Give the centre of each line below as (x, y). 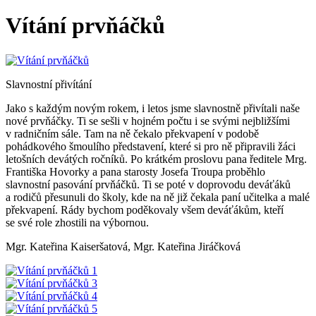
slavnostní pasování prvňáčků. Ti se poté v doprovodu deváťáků (148, 184)
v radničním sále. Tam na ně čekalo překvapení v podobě (132, 133)
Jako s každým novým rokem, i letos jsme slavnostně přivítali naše (153, 108)
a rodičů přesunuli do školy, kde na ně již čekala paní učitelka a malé (158, 197)
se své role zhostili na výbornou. (77, 222)
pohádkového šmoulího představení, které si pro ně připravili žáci (151, 146)
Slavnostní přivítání (49, 84)
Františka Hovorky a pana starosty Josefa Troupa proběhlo (135, 171)
